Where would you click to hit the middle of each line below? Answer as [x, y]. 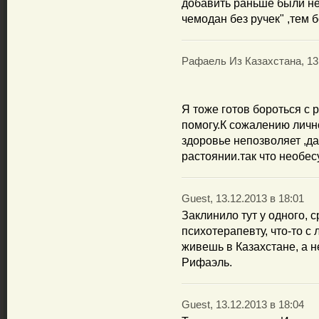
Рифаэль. [207, 262]
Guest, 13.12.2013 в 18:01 [243, 199]
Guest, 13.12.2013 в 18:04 [243, 305]
